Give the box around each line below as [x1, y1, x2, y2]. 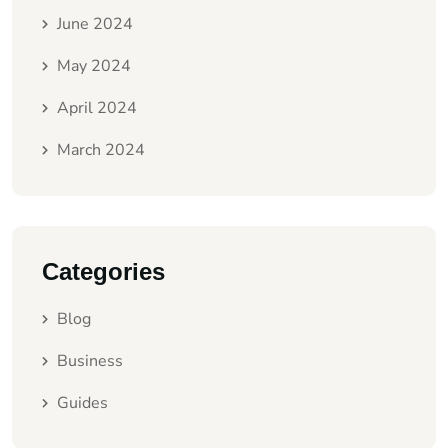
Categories [42, 257, 165, 285]
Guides [57, 391, 108, 414]
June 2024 [57, 12, 133, 35]
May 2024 [57, 54, 131, 77]
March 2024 [57, 138, 145, 161]
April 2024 [57, 96, 137, 119]
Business [57, 349, 123, 372]
